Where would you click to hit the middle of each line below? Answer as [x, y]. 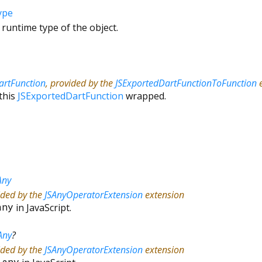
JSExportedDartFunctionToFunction [186, 83]
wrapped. [145, 96]
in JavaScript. [42, 207]
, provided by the [80, 83]
